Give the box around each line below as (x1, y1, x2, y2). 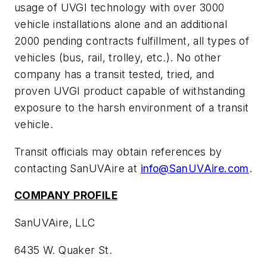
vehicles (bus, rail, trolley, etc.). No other (14, 51, 221, 64)
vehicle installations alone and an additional (14, 18, 227, 31)
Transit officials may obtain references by (14, 145, 222, 158)
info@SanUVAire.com (140, 162, 249, 175)
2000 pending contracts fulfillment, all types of (14, 35, 250, 48)
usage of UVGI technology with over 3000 (14, 1, 225, 14)
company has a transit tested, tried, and (14, 68, 214, 81)
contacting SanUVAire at (14, 162, 141, 175)
